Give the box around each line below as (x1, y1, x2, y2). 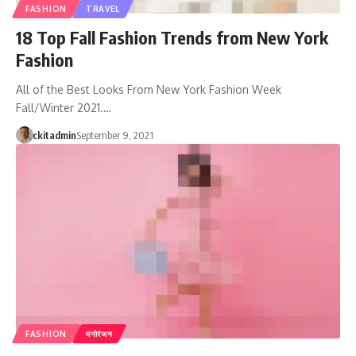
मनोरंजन (85, 328, 113, 339)
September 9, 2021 (75, 128, 153, 141)
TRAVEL (85, 3, 121, 14)
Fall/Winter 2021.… (16, 100, 111, 114)
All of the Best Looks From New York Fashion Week (16, 82, 281, 96)
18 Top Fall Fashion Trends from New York (16, 25, 328, 48)
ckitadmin (32, 128, 76, 141)
